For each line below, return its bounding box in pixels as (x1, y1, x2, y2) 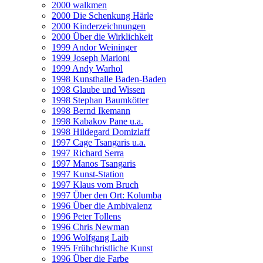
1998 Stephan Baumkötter (52, 95, 149, 105)
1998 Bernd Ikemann (52, 106, 130, 116)
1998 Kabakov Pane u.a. (52, 116, 143, 126)
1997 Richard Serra (52, 148, 124, 158)
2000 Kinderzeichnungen (52, 21, 146, 31)
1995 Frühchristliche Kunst (52, 243, 153, 253)
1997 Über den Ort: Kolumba (52, 190, 161, 200)
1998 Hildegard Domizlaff (52, 127, 150, 137)
